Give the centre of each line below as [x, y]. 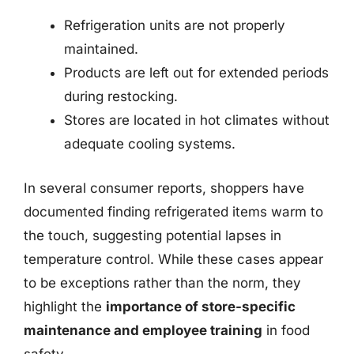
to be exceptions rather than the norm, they [162, 282]
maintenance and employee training [143, 330]
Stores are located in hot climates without [197, 120]
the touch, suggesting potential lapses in [153, 235]
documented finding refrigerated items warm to [173, 211]
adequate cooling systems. [150, 144]
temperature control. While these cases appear [173, 259]
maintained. [101, 49]
